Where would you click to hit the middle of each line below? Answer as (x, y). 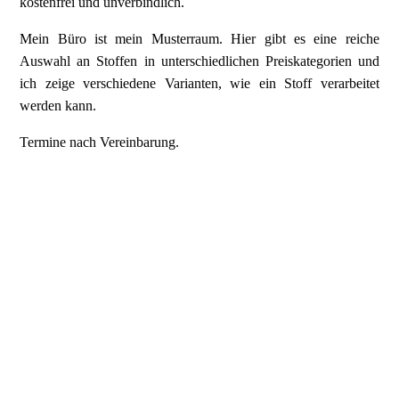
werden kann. (60, 105)
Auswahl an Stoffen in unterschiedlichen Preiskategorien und (199, 61)
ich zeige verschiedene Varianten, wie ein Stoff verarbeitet (199, 83)
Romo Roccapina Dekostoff (99, 205)
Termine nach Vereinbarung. (100, 142)
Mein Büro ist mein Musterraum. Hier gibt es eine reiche (199, 38)
